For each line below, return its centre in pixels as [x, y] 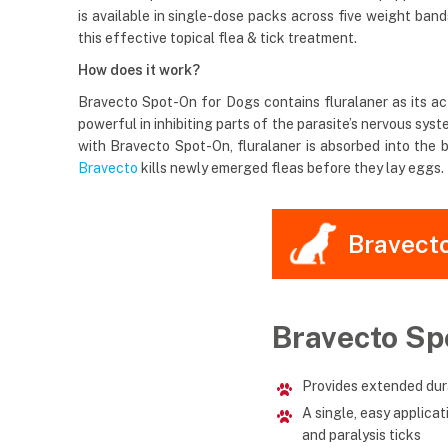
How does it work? [139, 70]
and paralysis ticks [361, 435]
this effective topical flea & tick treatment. [217, 38]
